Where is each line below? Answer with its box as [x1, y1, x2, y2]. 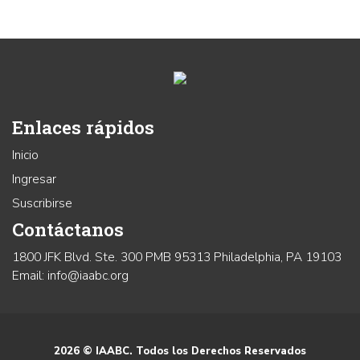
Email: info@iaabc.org [12, 266, 129, 284]
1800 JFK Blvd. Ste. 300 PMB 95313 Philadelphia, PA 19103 [12, 247, 342, 266]
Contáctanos [12, 216, 124, 241]
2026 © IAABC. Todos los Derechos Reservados [54, 343, 306, 358]
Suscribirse [12, 194, 72, 212]
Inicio [12, 145, 39, 164]
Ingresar [12, 170, 56, 188]
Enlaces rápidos [12, 114, 154, 139]
